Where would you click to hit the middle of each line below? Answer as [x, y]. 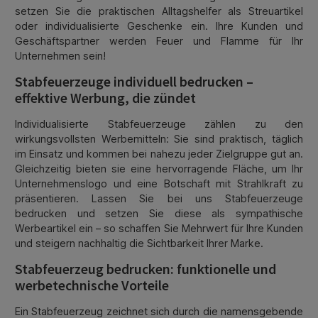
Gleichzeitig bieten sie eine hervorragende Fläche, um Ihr [159, 169]
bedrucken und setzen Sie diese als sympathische [159, 214]
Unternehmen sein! [60, 56]
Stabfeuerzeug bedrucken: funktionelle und [146, 269]
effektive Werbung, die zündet [105, 98]
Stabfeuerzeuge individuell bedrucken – [134, 81]
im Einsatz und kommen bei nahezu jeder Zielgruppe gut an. [159, 154]
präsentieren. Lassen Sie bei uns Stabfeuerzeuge [159, 199]
